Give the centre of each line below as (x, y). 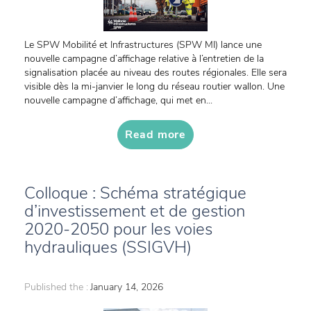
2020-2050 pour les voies (118, 229)
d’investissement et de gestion (135, 211)
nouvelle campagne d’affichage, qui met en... (118, 100)
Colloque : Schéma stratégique (135, 193)
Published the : (56, 287)
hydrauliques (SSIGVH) (108, 247)
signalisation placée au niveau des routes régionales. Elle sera (155, 73)
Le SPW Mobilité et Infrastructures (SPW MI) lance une (143, 45)
